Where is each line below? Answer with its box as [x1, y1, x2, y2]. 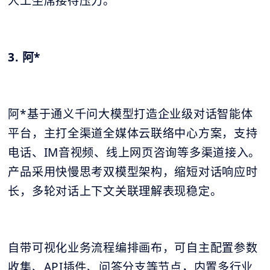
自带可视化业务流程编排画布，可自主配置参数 [8, 240, 258, 256]
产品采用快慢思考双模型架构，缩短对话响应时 [8, 164, 258, 180]
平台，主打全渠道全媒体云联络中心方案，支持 [8, 125, 258, 142]
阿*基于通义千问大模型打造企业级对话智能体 [8, 106, 253, 122]
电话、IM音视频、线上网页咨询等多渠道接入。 [8, 145, 261, 161]
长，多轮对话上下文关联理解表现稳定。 [8, 183, 222, 199]
